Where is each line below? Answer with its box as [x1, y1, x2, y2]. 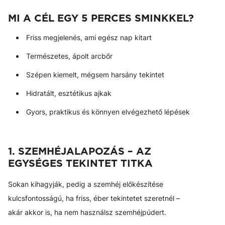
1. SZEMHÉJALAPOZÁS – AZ [8, 145, 151, 158]
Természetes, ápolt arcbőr [26, 52, 113, 61]
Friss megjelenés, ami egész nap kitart [26, 33, 152, 42]
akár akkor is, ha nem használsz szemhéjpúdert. [8, 208, 166, 217]
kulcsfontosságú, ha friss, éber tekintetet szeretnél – [8, 194, 180, 203]
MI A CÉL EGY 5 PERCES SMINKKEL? [8, 12, 194, 25]
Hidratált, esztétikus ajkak [26, 89, 111, 98]
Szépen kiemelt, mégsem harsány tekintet [26, 70, 164, 79]
